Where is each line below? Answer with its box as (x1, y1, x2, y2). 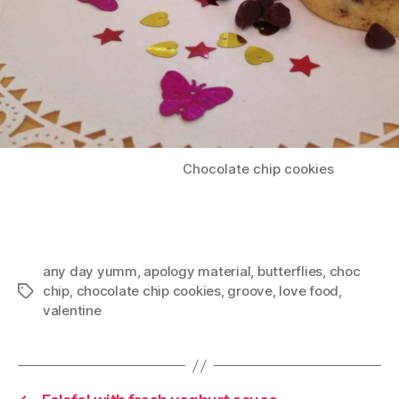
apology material (143, 263, 251, 281)
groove (227, 282, 273, 300)
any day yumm (43, 263, 137, 281)
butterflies (256, 263, 323, 281)
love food (279, 282, 339, 300)
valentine (43, 302, 102, 320)
